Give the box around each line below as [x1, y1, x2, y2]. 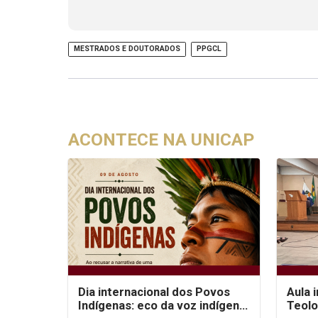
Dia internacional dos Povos [78, 285, 231, 299]
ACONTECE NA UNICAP [68, 129, 255, 150]
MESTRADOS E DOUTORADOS [74, 44, 181, 54]
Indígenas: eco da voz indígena [78, 298, 246, 312]
